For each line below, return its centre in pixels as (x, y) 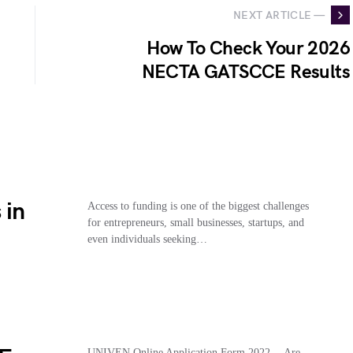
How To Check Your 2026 (248, 48)
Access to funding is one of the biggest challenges (198, 206)
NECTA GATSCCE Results (245, 72)
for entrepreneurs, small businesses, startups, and (195, 223)
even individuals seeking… (147, 239)
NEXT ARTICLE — (279, 15)
